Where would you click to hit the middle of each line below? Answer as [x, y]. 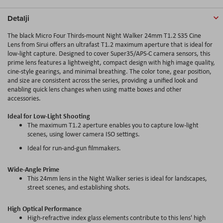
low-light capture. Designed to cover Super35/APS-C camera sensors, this [109, 53]
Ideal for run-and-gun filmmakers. [74, 148]
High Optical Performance [45, 208]
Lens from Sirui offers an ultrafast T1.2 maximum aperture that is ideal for [110, 44]
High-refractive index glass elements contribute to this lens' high [116, 217]
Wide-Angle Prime [33, 169]
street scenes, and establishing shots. [79, 187]
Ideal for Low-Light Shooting [49, 115]
